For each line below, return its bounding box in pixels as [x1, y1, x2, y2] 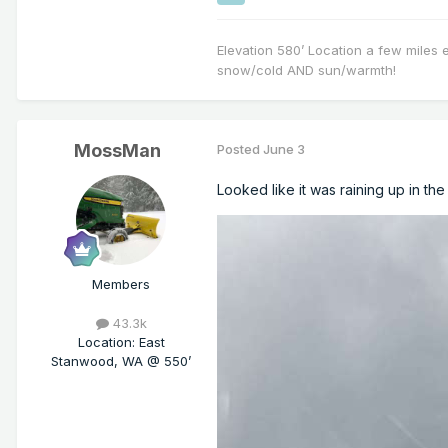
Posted [217, 141, 263, 158]
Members [92, 276, 150, 293]
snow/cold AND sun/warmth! [217, 62, 400, 79]
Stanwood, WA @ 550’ [51, 353, 191, 370]
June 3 [263, 141, 305, 158]
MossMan [73, 140, 161, 162]
